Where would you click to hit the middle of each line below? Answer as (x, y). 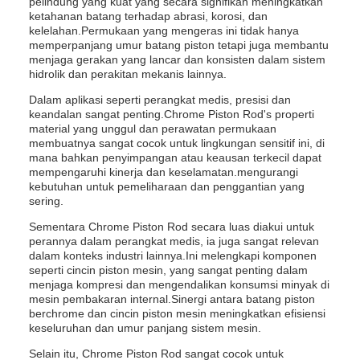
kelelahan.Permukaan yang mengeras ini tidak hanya (164, 31)
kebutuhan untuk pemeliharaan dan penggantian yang (167, 186)
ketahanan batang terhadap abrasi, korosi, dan (148, 16)
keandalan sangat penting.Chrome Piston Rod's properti (172, 114)
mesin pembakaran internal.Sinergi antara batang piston (172, 299)
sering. (46, 201)
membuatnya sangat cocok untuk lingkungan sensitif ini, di (177, 143)
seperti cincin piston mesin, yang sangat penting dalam (168, 270)
